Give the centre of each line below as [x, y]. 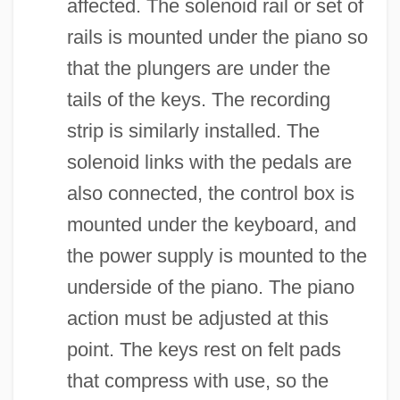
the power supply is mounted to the [217, 255]
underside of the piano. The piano [210, 287]
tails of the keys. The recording [198, 99]
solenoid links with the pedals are [209, 162]
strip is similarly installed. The [193, 130]
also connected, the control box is [210, 193]
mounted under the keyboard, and [211, 224]
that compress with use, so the [197, 380]
